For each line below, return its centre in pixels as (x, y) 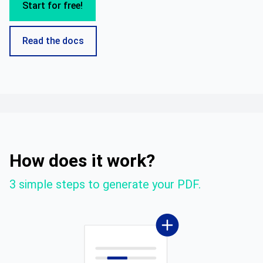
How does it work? (82, 161)
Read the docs (53, 41)
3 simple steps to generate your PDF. (105, 184)
